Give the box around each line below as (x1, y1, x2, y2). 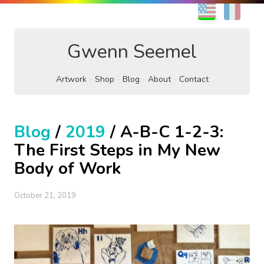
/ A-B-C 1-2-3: (105, 121, 223, 143)
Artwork (55, 74, 87, 85)
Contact (179, 74, 209, 85)
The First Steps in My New (14, 139, 220, 161)
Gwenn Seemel (67, 39, 197, 64)
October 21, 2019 (14, 190, 76, 201)
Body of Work (14, 157, 121, 180)
